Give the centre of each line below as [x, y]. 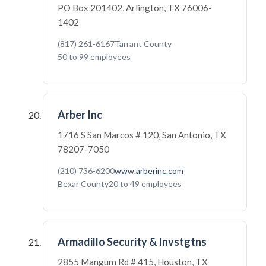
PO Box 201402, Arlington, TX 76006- [135, 8]
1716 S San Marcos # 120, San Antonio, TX [142, 135]
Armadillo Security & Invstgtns [132, 242]
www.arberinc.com [149, 171]
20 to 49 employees [145, 184]
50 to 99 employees [94, 57]
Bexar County [83, 184]
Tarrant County [143, 44]
